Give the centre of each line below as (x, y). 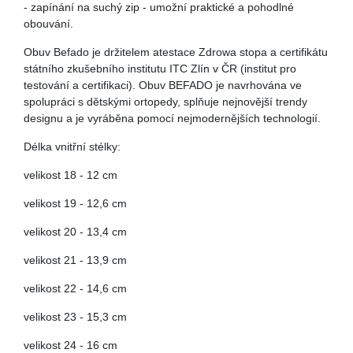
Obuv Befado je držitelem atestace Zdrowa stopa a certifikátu (176, 52)
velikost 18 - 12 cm (71, 175)
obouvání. (48, 24)
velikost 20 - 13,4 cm (75, 232)
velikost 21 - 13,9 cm (75, 260)
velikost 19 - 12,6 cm (75, 203)
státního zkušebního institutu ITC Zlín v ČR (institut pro (160, 69)
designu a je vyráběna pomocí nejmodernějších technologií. (172, 118)
